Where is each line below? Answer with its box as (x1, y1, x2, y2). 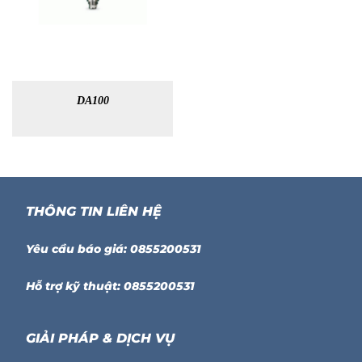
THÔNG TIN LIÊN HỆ (26, 203, 162, 219)
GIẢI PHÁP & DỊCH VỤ (26, 330, 175, 346)
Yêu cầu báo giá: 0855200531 (26, 242, 202, 255)
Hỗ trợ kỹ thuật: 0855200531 (26, 279, 196, 293)
